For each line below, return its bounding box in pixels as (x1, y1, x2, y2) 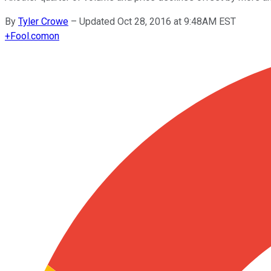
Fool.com (10, 30, 49, 42)
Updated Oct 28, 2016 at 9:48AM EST (79, 15, 236, 27)
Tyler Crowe (18, 15, 68, 27)
